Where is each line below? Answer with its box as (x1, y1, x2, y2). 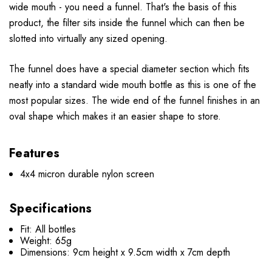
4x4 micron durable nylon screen (20, 167, 155, 182)
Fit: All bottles (20, 222, 76, 237)
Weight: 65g (20, 234, 72, 248)
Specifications (9, 200, 92, 218)
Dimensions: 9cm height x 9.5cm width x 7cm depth (20, 245, 231, 260)
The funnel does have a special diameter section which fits (9, 62, 250, 76)
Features (9, 144, 59, 163)
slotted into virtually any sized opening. (9, 32, 168, 46)
